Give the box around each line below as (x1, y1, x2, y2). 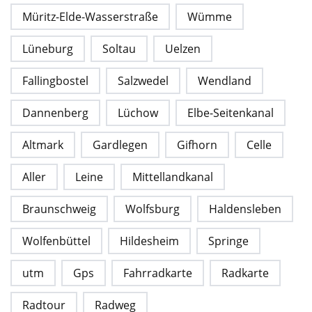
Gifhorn (177, 137, 217, 153)
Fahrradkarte (123, 265, 192, 281)
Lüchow (118, 105, 158, 121)
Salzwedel (118, 73, 169, 89)
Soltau (102, 41, 136, 57)
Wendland (198, 73, 251, 89)
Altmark (22, 137, 63, 153)
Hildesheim (120, 233, 179, 249)
